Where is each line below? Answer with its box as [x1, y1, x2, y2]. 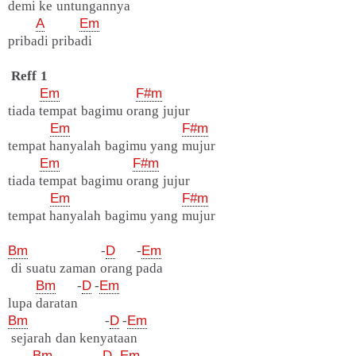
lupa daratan [8, 296, 79, 311]
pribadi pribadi [8, 33, 93, 49]
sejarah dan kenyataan [8, 331, 138, 346]
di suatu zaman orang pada [8, 261, 163, 277]
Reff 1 [11, 68, 48, 84]
